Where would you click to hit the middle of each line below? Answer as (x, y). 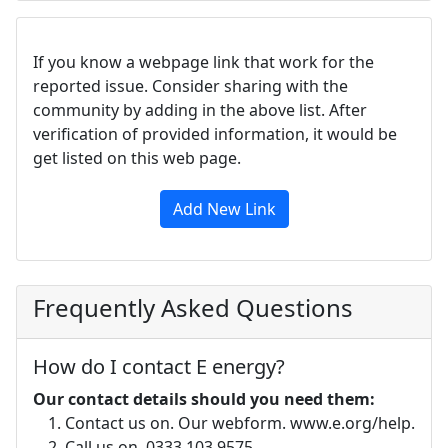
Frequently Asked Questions (193, 307)
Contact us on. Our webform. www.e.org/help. (240, 423)
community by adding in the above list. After (200, 110)
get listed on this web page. (137, 158)
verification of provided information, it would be (215, 134)
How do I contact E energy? (159, 366)
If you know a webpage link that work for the (203, 62)
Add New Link (224, 209)
